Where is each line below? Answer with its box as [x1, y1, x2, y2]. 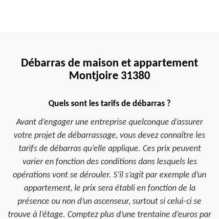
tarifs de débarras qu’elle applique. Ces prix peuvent [18, 144, 201, 153]
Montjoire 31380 [69, 70, 150, 82]
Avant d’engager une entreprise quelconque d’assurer [16, 118, 203, 127]
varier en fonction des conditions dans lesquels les [22, 157, 197, 167]
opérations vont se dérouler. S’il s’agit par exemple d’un [13, 171, 206, 180]
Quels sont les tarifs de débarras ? [48, 99, 171, 109]
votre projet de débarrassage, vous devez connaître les [14, 131, 205, 140]
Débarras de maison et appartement [21, 58, 198, 69]
